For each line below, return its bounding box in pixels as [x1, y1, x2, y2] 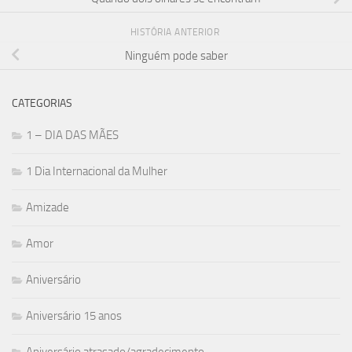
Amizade [26, 200, 69, 214]
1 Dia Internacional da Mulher [26, 163, 167, 178]
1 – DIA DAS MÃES [26, 127, 119, 142]
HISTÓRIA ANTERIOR [130, 26, 222, 38]
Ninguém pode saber [124, 48, 228, 63]
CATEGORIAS [12, 96, 72, 110]
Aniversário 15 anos [26, 308, 122, 323]
